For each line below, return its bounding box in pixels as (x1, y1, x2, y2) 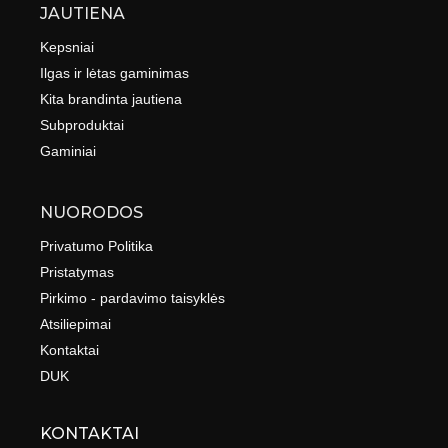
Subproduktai (40, 117, 125, 133)
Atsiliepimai (40, 316, 112, 332)
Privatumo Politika (40, 238, 154, 254)
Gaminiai (40, 143, 97, 159)
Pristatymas (40, 264, 115, 280)
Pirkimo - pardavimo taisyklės (40, 290, 226, 306)
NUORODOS (40, 203, 144, 222)
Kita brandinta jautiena (40, 91, 183, 107)
